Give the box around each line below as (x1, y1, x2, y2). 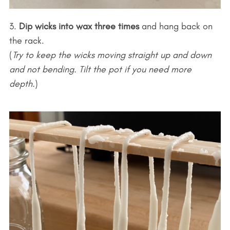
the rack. (9, 34, 44, 46)
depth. (9, 78, 35, 89)
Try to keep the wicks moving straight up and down (12, 49, 212, 61)
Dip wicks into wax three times (18, 20, 139, 32)
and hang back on (139, 20, 213, 32)
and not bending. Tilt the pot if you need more (9, 63, 191, 75)
